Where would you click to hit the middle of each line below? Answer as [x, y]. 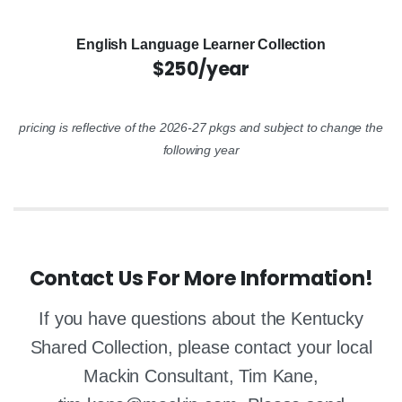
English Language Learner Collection [201, 44]
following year [201, 149]
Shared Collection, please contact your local [201, 347]
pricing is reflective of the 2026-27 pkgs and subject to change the [201, 127]
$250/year [201, 69]
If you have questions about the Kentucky [201, 318]
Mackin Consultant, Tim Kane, [201, 376]
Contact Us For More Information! [201, 278]
